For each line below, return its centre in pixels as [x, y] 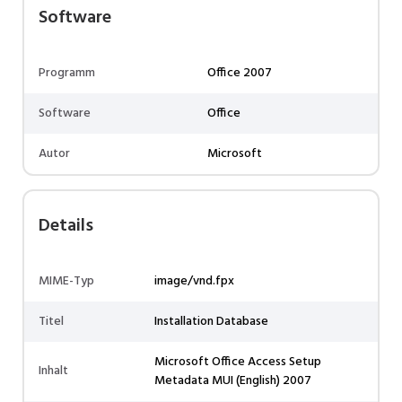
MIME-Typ [66, 281]
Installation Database [211, 322]
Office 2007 [240, 73]
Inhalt [53, 371]
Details [66, 226]
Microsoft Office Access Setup [238, 362]
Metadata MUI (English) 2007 [233, 381]
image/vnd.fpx [194, 281]
